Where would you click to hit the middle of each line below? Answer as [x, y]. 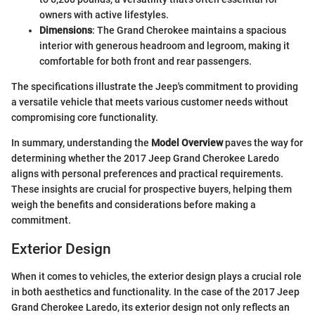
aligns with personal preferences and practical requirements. [147, 174]
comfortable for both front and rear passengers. [146, 62]
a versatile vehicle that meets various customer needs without [150, 102]
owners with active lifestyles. [104, 15]
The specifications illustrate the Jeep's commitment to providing [155, 87]
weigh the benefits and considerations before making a [134, 205]
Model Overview [187, 143]
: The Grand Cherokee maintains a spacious [189, 31]
